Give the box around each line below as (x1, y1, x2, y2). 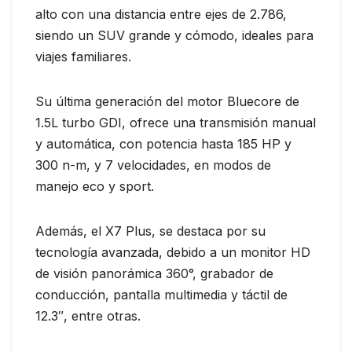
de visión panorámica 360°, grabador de (35, 265, 273, 281)
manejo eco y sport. (35, 178, 154, 194)
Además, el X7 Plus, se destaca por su (35, 222, 266, 239)
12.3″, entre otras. (35, 307, 141, 324)
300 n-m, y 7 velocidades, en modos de (35, 156, 271, 173)
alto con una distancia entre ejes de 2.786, (35, 5, 287, 22)
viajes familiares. (35, 48, 131, 64)
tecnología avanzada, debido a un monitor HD (35, 244, 310, 260)
